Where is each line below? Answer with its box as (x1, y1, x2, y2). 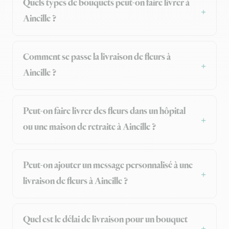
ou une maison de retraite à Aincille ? (23, 121, 156, 134)
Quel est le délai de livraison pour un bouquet (23, 214, 188, 226)
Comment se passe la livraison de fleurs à (23, 51, 171, 64)
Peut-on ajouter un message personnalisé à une (23, 159, 193, 172)
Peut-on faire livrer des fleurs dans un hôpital (23, 105, 186, 118)
